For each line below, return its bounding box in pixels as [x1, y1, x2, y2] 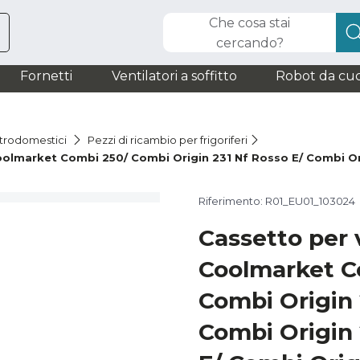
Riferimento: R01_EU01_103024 [198, 194, 355, 207]
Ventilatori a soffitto [111, 68, 237, 84]
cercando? [215, 35, 284, 51]
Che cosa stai [209, 14, 290, 31]
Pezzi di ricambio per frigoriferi [88, 133, 248, 146]
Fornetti [20, 68, 72, 84]
